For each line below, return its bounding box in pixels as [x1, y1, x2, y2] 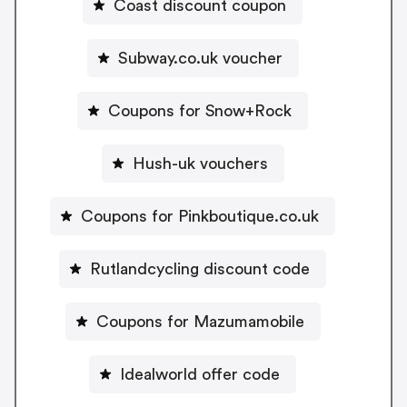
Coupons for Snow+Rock [108, 103, 292, 120]
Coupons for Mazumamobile [95, 313, 304, 331]
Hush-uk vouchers [132, 155, 268, 173]
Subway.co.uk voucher [117, 50, 283, 67]
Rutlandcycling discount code [90, 261, 310, 278]
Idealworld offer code [120, 366, 280, 383]
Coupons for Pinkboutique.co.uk [81, 208, 319, 225]
